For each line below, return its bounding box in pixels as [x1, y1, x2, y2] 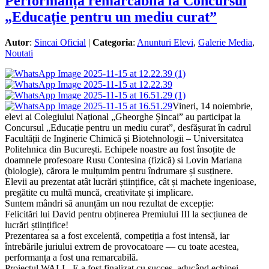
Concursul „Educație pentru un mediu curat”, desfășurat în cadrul [5, 122, 251, 133]
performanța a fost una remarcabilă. [5, 252, 138, 263]
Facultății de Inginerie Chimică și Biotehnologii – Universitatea [5, 133, 243, 144]
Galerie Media [198, 37, 252, 48]
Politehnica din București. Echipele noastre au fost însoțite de [5, 144, 235, 155]
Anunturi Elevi [137, 37, 193, 48]
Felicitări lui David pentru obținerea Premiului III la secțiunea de [5, 209, 247, 220]
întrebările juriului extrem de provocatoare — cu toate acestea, [5, 241, 239, 252]
